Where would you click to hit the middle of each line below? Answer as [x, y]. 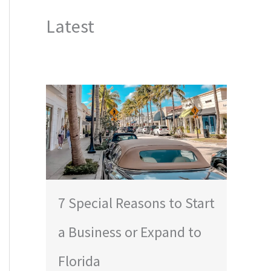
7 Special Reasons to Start [136, 203]
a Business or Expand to [130, 232]
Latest [70, 26]
